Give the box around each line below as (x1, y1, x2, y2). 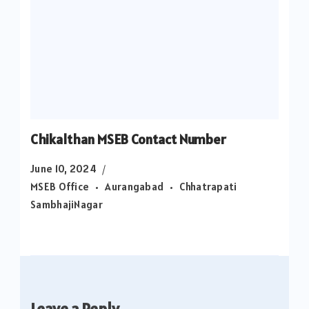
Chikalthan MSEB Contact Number (30, 130, 226, 148)
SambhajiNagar (30, 197, 103, 211)
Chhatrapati (179, 179, 237, 193)
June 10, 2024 (30, 161, 97, 175)
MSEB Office (30, 179, 90, 193)
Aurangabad (105, 179, 164, 193)
